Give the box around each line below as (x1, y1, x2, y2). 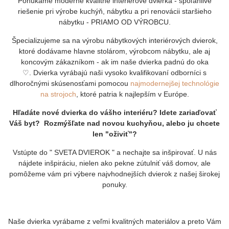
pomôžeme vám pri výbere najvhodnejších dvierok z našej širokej (9, 169, 220, 178)
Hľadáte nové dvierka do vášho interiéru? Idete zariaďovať (12, 108, 217, 117)
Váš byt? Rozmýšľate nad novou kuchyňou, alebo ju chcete (9, 119, 220, 127)
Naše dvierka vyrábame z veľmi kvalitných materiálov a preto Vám (8, 217, 221, 225)
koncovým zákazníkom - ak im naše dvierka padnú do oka (20, 57, 209, 66)
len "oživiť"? (92, 129, 137, 138)
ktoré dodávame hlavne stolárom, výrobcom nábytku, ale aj (19, 47, 210, 55)
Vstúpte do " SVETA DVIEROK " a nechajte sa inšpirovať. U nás (12, 148, 217, 156)
